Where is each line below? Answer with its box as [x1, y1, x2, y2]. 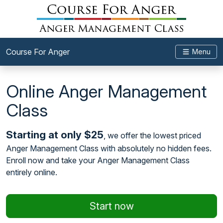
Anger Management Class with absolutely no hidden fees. [6, 143, 212, 153]
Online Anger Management [6, 81, 207, 102]
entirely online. [6, 167, 57, 177]
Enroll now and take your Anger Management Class [6, 155, 190, 165]
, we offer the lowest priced [104, 130, 201, 140]
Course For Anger [6, 47, 70, 57]
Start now [89, 200, 134, 212]
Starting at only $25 [6, 129, 104, 141]
